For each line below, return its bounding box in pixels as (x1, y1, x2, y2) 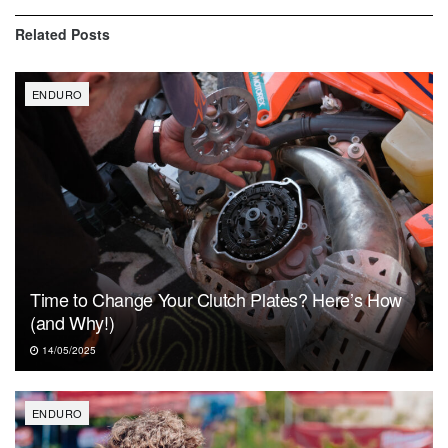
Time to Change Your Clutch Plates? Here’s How (30, 286, 402, 313)
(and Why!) (30, 309, 115, 336)
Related (15, 24, 67, 45)
